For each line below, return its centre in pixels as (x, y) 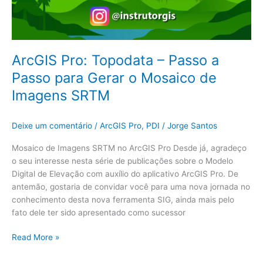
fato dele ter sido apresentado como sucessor (99, 212)
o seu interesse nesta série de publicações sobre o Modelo (122, 161)
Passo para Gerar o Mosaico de (114, 78)
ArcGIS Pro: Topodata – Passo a (115, 60)
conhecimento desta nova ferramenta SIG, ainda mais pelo (123, 199)
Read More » (36, 237)
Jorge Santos (192, 126)
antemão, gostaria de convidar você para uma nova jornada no (131, 186)
